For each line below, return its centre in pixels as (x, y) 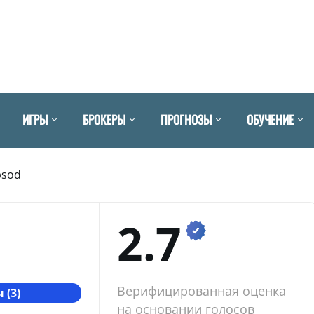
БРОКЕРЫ (104, 119)
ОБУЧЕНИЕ (270, 119)
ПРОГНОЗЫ (186, 119)
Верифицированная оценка (201, 291)
